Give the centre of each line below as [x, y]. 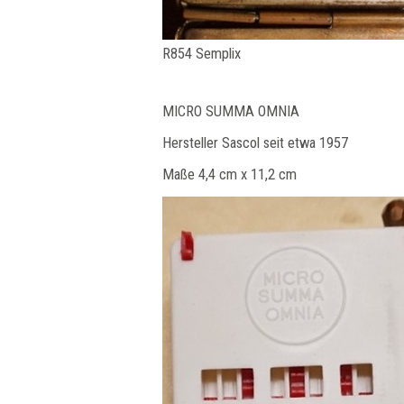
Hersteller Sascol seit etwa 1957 [255, 143]
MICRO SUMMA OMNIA [231, 111]
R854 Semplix [202, 54]
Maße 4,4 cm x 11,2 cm [230, 174]
